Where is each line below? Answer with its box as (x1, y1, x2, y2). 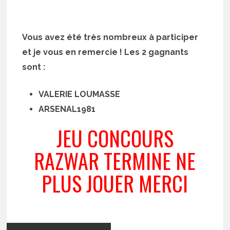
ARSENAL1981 (39, 104, 96, 114)
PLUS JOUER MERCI (42, 168, 188, 199)
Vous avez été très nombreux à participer (22, 32, 199, 42)
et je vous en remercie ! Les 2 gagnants (22, 47, 189, 57)
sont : (22, 62, 48, 72)
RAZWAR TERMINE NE (34, 145, 196, 176)
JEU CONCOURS (56, 123, 174, 154)
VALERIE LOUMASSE (39, 89, 121, 99)
